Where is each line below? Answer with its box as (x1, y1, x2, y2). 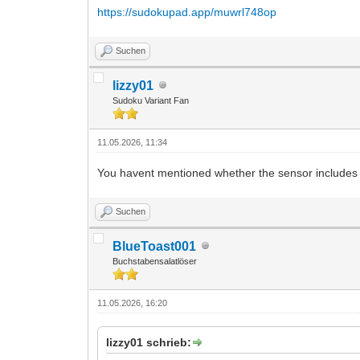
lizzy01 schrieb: (106, 335, 192, 349)
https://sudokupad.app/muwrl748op (97, 5, 277, 18)
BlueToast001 (112, 239, 197, 253)
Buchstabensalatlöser (112, 256, 198, 266)
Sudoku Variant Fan (112, 95, 190, 105)
